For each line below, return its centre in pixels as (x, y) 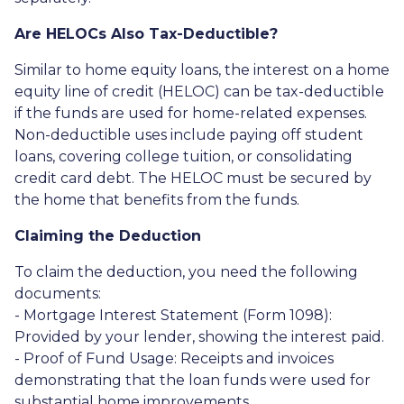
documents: (58, 294)
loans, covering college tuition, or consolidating (184, 156)
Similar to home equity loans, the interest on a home (202, 70)
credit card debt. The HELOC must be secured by (193, 178)
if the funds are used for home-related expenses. (191, 113)
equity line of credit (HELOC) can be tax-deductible (199, 92)
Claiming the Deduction (108, 236)
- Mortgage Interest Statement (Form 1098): (173, 315)
